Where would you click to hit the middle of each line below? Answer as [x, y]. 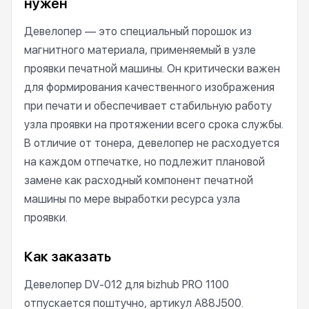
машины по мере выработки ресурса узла [132, 199]
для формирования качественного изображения [149, 87]
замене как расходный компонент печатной [139, 180]
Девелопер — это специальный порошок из [138, 31]
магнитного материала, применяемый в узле [140, 50]
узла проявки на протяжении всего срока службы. [154, 124]
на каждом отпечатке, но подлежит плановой [144, 162]
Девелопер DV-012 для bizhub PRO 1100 [127, 285]
